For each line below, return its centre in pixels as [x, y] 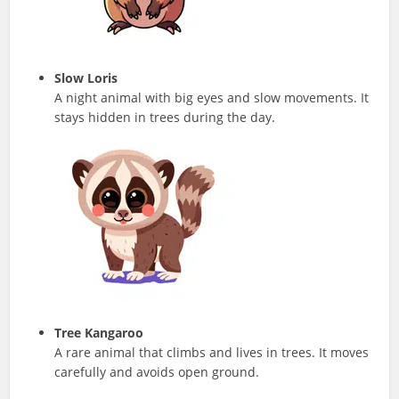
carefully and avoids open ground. [157, 371]
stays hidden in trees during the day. [165, 117]
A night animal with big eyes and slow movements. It [212, 97]
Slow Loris [86, 77]
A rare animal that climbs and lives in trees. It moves [212, 352]
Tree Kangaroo [99, 332]
